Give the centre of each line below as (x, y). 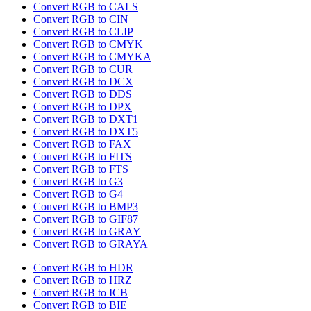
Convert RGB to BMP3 (86, 207)
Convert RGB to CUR (83, 69)
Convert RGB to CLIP (83, 32)
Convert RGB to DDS (83, 94)
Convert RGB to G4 (78, 194)
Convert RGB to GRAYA (91, 244)
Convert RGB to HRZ (83, 280)
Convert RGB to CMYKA (92, 57)
